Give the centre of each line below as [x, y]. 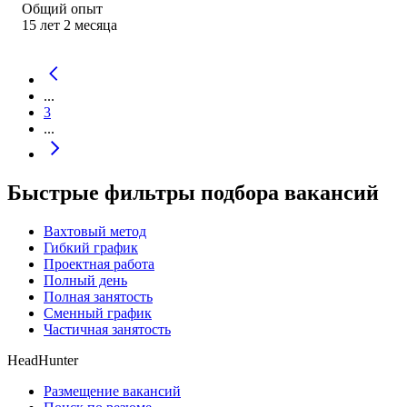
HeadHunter [43, 360]
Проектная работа [99, 263]
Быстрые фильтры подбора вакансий [193, 192]
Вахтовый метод [95, 231]
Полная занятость [98, 296]
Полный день [85, 280]
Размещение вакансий [112, 391]
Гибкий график [91, 247]
